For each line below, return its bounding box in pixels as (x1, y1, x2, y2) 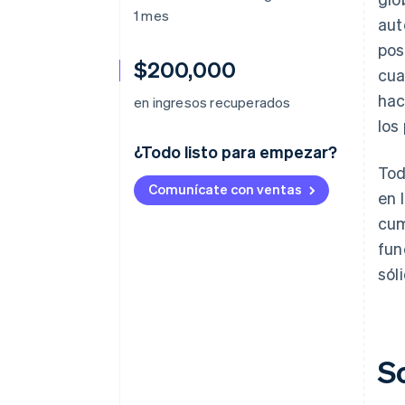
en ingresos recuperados (134, 93, 291, 111)
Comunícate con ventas (148, 180, 302, 198)
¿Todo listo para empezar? (134, 141, 337, 162)
